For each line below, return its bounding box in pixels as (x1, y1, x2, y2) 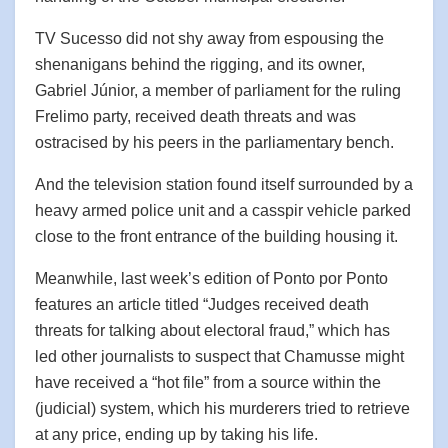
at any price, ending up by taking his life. (35, 426, 318, 444)
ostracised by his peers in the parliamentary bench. (35, 134, 394, 152)
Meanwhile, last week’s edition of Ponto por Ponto (35, 270, 388, 288)
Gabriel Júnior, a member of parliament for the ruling (35, 82, 401, 100)
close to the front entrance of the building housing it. (35, 228, 398, 246)
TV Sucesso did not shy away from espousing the (35, 30, 384, 48)
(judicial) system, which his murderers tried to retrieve (35, 400, 410, 418)
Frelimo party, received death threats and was (35, 108, 356, 126)
